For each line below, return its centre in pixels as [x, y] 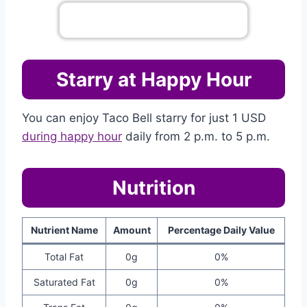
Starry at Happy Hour [153, 80]
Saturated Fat [64, 282]
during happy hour [72, 137]
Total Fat [64, 257]
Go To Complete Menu [153, 20]
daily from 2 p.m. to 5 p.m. [196, 137]
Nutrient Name [64, 230]
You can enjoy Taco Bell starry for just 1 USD [144, 118]
